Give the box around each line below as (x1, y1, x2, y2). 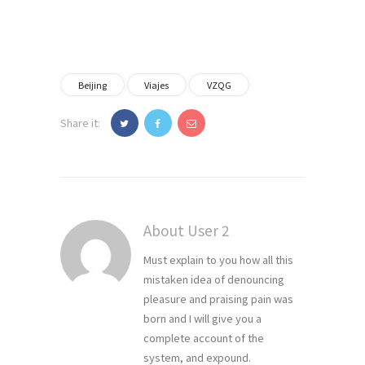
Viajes (144, 77, 169, 91)
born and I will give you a (143, 310, 262, 326)
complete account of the (143, 329, 265, 345)
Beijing (77, 77, 107, 91)
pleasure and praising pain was (143, 290, 294, 306)
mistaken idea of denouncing (143, 270, 285, 287)
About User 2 (143, 219, 231, 240)
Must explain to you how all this (143, 251, 294, 267)
